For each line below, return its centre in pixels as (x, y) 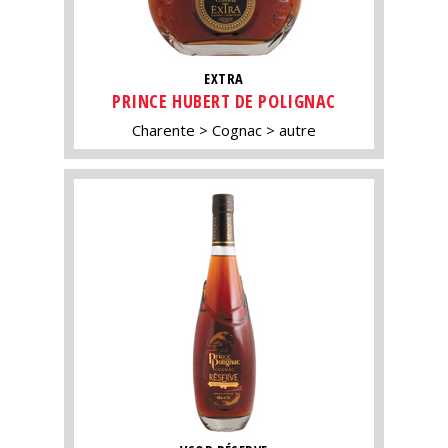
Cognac (237, 129)
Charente (163, 129)
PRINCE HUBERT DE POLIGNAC (224, 100)
